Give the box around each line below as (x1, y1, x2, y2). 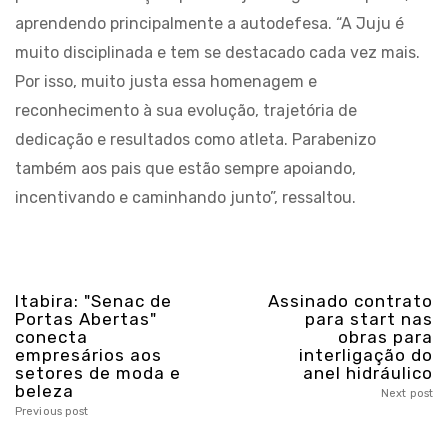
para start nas (305, 309, 433, 329)
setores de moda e (15, 363, 181, 383)
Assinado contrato (268, 291, 433, 311)
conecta (15, 327, 88, 347)
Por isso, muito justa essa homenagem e (15, 72, 317, 91)
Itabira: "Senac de (15, 291, 172, 311)
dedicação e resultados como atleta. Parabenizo (15, 130, 376, 149)
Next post (381, 387, 433, 400)
